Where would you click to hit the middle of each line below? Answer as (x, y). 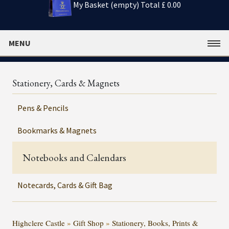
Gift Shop (88, 223)
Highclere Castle (39, 223)
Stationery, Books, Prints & (155, 223)
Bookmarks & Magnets (57, 130)
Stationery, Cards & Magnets (66, 83)
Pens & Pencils (43, 108)
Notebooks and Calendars (74, 157)
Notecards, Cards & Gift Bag (65, 185)
